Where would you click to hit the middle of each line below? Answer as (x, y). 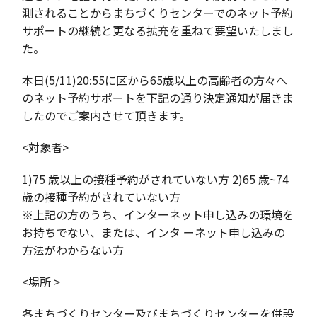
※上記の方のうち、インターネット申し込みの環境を (158, 215)
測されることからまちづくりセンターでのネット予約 (158, 13)
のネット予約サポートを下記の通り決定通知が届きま (158, 98)
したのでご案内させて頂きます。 (106, 116)
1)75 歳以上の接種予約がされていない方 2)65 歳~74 (156, 179)
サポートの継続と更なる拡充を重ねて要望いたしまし (158, 31)
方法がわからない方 (73, 250)
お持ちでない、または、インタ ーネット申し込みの (154, 232)
